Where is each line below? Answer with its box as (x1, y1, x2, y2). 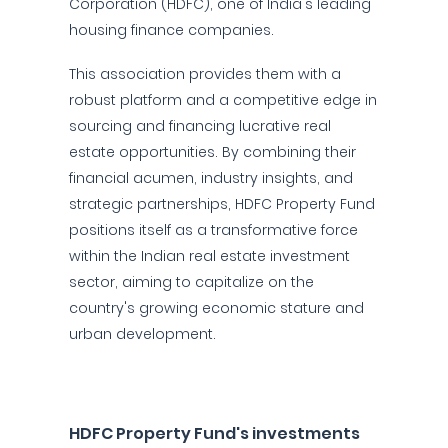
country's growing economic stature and (69, 298, 364, 318)
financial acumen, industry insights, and (69, 168, 353, 188)
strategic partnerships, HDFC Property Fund (69, 194, 375, 214)
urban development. (69, 324, 216, 344)
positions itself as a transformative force (69, 220, 358, 240)
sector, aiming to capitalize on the (69, 272, 314, 292)
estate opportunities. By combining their (69, 142, 356, 162)
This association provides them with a (69, 64, 341, 84)
